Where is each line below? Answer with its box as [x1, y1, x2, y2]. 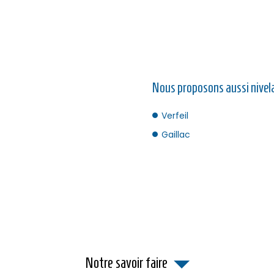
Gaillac [161, 128, 190, 141]
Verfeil [161, 109, 188, 122]
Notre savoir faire [84, 254, 168, 271]
